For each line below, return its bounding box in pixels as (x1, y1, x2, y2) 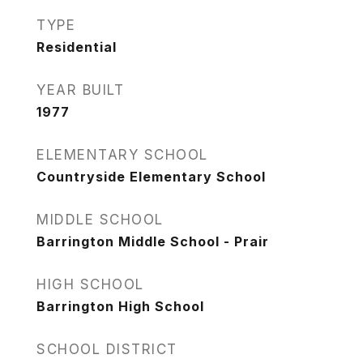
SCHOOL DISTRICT (36, 341, 177, 357)
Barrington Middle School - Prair (36, 233, 269, 250)
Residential (36, 39, 117, 55)
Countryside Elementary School (36, 169, 266, 185)
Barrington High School (36, 298, 204, 314)
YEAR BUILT (36, 82, 124, 98)
